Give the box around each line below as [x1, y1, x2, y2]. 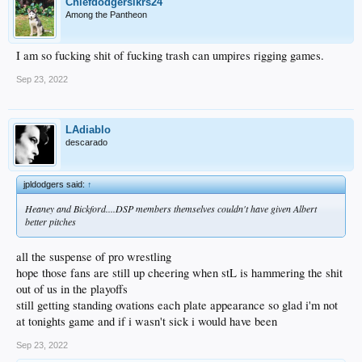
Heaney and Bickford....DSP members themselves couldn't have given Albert [25, 201, 317, 215]
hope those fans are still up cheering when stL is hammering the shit [16, 265, 343, 281]
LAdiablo [65, 123, 111, 136]
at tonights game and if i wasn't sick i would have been [16, 314, 277, 330]
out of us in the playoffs [16, 281, 128, 297]
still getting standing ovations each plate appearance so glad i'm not [16, 297, 338, 314]
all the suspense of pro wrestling [16, 249, 171, 265]
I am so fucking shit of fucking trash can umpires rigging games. [16, 47, 324, 63]
